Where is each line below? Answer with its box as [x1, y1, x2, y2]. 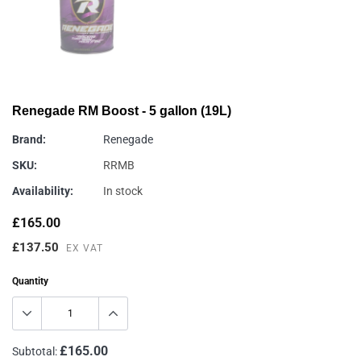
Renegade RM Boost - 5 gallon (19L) [12, 104, 231, 118]
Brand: [12, 133, 46, 147]
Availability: [12, 185, 73, 198]
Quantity [12, 275, 48, 287]
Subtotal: [12, 344, 57, 358]
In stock [103, 185, 143, 198]
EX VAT [66, 242, 103, 254]
